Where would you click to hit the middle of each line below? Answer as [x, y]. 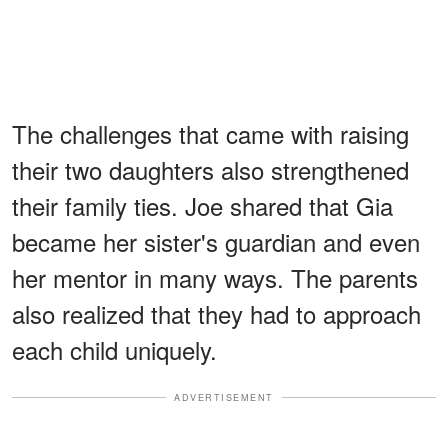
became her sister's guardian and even [216, 241]
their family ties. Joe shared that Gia [202, 205]
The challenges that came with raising [210, 133]
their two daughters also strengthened [210, 169]
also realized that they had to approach [216, 313]
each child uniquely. [114, 349]
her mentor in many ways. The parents [215, 277]
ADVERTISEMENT [224, 397]
